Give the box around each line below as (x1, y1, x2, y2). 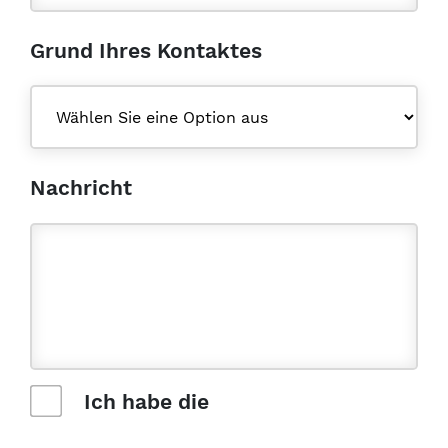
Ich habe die (78, 390, 209, 414)
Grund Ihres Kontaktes (30, 38, 262, 62)
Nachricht (30, 176, 132, 200)
